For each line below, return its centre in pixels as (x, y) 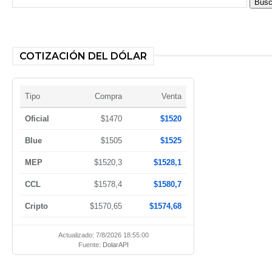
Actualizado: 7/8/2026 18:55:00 (103, 235)
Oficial (37, 118)
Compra (108, 96)
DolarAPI (115, 244)
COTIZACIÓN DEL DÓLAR (83, 56)
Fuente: (90, 244)
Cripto (36, 206)
